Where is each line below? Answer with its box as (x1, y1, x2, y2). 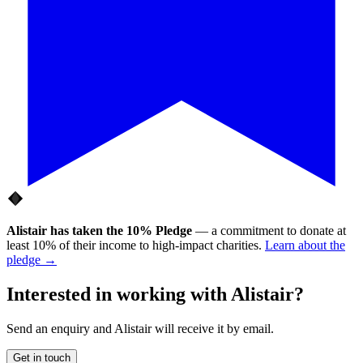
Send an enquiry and (6, 321, 114, 335)
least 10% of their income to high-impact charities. (6, 237, 262, 252)
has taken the (47, 223, 126, 237)
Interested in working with (6, 283, 231, 305)
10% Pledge (126, 223, 192, 237)
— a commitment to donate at (192, 223, 346, 237)
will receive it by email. (152, 321, 274, 335)
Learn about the (265, 237, 345, 252)
